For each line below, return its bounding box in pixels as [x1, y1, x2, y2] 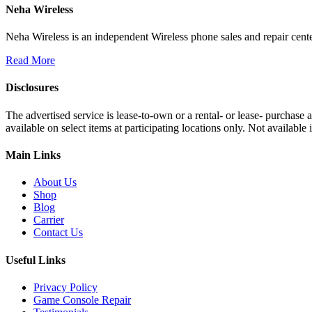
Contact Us [33, 226, 83, 239]
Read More [6, 54, 55, 67]
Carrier [33, 214, 64, 226]
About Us [33, 176, 77, 189]
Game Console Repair [33, 293, 131, 306]
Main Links [6, 148, 61, 161]
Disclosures [6, 81, 58, 94]
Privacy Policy [33, 281, 97, 293]
